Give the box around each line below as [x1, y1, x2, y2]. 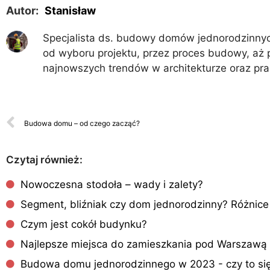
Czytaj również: [6, 153, 83, 166]
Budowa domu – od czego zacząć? [24, 118, 140, 128]
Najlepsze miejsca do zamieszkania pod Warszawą [20, 237, 267, 250]
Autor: [6, 4, 39, 17]
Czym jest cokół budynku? [20, 218, 147, 230]
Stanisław [45, 4, 96, 17]
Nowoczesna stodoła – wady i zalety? [20, 178, 203, 190]
